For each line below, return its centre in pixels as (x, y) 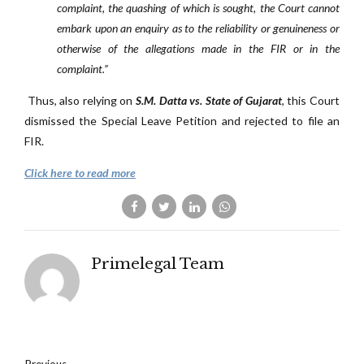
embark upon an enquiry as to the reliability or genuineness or (198, 28)
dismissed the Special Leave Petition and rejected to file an (182, 121)
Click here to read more (80, 173)
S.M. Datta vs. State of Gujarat (208, 100)
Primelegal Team (157, 264)
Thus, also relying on (81, 100)
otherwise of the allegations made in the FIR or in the (198, 48)
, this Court (311, 100)
